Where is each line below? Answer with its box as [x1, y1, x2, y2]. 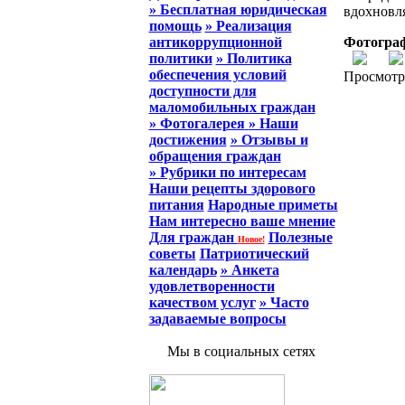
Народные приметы [207, 197, 338, 212]
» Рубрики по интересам [148, 165, 306, 180]
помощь [148, 18, 202, 33]
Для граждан [148, 230, 238, 245]
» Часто [259, 295, 309, 310]
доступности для [148, 83, 257, 99]
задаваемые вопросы [148, 311, 287, 326]
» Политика [215, 51, 292, 66]
